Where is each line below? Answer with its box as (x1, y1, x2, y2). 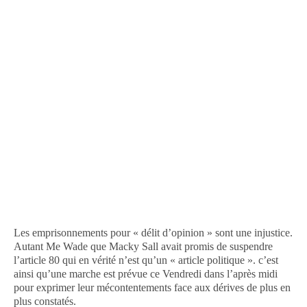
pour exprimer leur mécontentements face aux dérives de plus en (14, 282, 291, 294)
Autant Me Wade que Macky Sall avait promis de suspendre (14, 241, 273, 253)
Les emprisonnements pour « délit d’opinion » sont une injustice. (14, 227, 293, 239)
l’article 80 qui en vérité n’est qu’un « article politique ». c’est (14, 254, 278, 267)
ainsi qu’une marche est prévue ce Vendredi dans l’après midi (14, 268, 278, 280)
